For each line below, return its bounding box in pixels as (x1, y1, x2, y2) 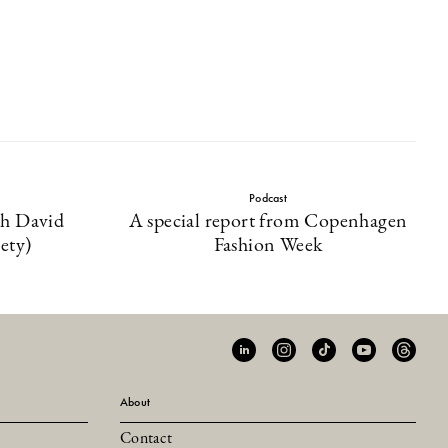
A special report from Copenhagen (128, 212, 408, 232)
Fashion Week (213, 236, 323, 256)
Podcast (249, 190, 287, 206)
